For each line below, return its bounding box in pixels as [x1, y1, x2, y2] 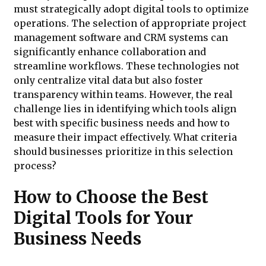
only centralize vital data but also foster [14, 74, 203, 87]
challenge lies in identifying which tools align [14, 103, 236, 115]
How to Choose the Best [14, 186, 208, 208]
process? [14, 160, 56, 172]
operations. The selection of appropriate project [14, 17, 246, 30]
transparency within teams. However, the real [14, 88, 233, 101]
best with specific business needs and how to [14, 117, 230, 129]
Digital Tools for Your [14, 207, 193, 229]
